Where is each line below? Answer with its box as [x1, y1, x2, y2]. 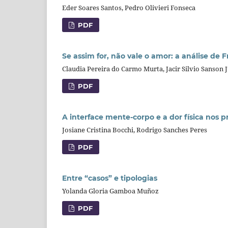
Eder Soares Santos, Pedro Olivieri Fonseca [62, 3, 195, 13]
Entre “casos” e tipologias [62, 174, 157, 183]
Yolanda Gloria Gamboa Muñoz [62, 186, 159, 195]
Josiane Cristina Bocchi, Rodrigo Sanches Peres [62, 125, 207, 135]
